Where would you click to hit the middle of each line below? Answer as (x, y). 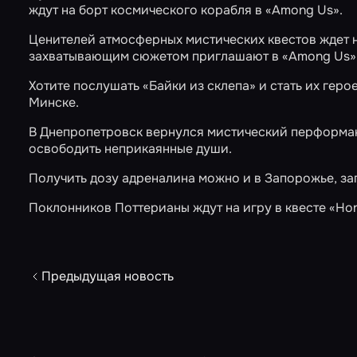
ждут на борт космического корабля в (147, 10)
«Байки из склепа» (199, 86)
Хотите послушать (86, 86)
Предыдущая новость (108, 277)
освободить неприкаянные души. (130, 149)
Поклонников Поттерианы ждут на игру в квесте (179, 208)
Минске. (54, 102)
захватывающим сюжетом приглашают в (155, 56)
